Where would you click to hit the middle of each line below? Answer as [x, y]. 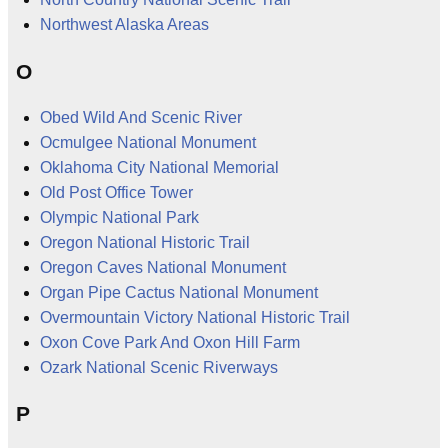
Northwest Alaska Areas [124, 25]
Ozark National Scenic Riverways [159, 367]
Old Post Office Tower [116, 192]
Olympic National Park [119, 217]
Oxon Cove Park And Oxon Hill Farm [170, 342]
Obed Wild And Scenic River [141, 117]
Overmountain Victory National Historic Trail [195, 317]
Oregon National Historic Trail [145, 242]
